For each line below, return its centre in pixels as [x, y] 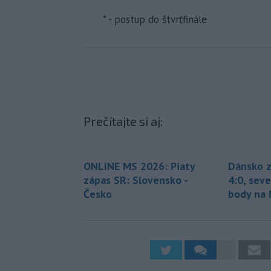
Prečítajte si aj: [123, 121]
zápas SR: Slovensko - [135, 180]
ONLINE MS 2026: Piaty [139, 166]
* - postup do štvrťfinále [155, 20]
